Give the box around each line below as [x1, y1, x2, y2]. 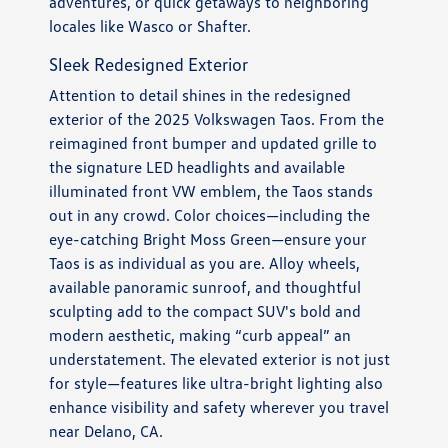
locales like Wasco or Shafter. [49, 16, 252, 37]
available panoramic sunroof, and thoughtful [49, 277, 362, 298]
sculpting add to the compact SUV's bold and [49, 301, 362, 322]
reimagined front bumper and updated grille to [49, 133, 378, 154]
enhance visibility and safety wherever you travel [49, 397, 390, 418]
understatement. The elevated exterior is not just [49, 349, 391, 370]
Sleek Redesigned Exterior [49, 53, 249, 76]
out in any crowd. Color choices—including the [49, 205, 371, 226]
